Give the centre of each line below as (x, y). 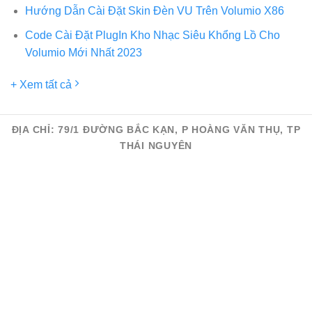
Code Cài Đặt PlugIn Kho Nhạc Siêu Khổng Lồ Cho (152, 35)
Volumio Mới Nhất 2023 (83, 52)
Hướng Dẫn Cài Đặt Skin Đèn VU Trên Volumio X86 (154, 11)
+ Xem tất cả (42, 84)
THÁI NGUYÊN (156, 145)
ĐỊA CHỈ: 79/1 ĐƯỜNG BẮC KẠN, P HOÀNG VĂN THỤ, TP (156, 129)
